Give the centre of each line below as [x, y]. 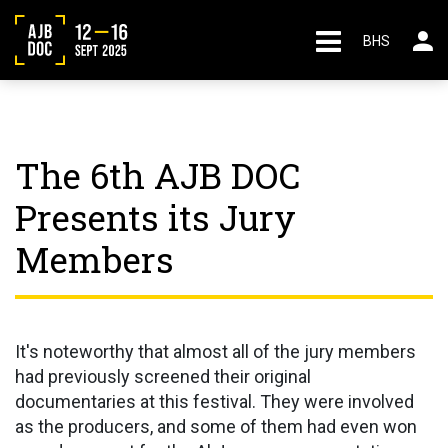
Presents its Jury [155, 217]
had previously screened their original [163, 376]
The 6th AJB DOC [157, 175]
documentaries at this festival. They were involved [214, 401]
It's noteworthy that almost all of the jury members [215, 351]
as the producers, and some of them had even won [216, 426]
